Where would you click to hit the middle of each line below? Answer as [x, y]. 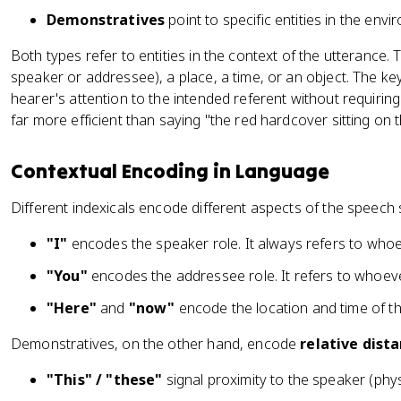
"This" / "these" [105, 380]
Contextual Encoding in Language [170, 171]
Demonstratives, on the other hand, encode [156, 344]
